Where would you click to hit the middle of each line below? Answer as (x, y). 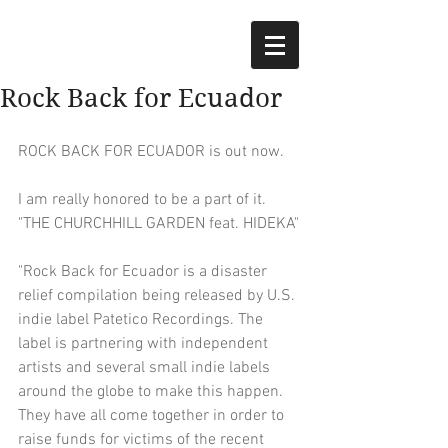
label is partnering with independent (145, 344)
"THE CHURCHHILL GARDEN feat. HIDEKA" (158, 224)
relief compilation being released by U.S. (158, 296)
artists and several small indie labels (146, 368)
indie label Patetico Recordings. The (142, 320)
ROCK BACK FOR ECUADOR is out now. (151, 152)
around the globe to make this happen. (152, 392)
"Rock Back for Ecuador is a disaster (144, 272)
